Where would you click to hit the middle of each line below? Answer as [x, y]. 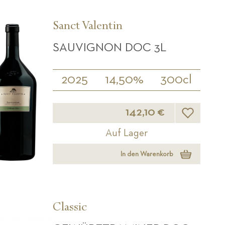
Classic [70, 209]
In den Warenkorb [147, 154]
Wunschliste [205, 106]
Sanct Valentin [88, 27]
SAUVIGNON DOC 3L [110, 48]
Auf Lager [127, 133]
